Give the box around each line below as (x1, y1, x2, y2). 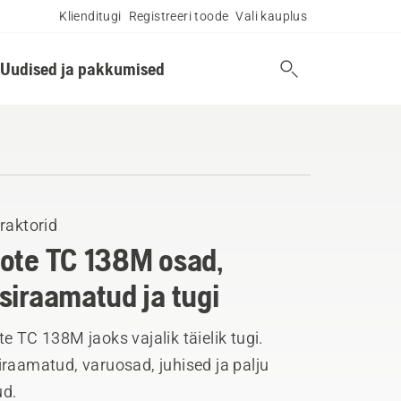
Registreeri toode (128, 9, 229, 23)
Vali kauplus (235, 9, 308, 23)
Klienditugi (59, 9, 122, 23)
